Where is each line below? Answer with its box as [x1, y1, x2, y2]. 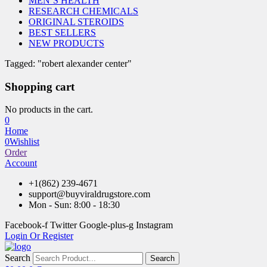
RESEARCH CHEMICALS [29, 6, 138, 16]
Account [5, 158, 37, 169]
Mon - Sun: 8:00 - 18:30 [29, 200, 120, 210]
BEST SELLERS [29, 27, 96, 38]
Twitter [50, 220, 77, 231]
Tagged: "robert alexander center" [5, 58, 132, 69]
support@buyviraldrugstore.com [29, 189, 150, 200]
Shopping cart [5, 80, 74, 93]
